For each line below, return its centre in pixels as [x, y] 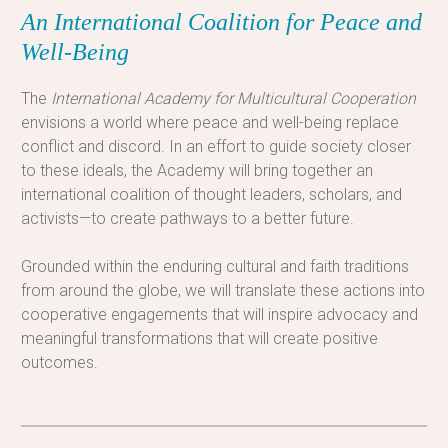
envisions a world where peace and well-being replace [209, 122]
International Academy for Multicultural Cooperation [233, 98]
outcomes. [59, 362]
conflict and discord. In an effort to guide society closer [215, 146]
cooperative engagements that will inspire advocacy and [219, 314]
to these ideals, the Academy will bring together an [196, 170]
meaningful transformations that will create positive [199, 338]
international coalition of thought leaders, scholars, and [211, 194]
